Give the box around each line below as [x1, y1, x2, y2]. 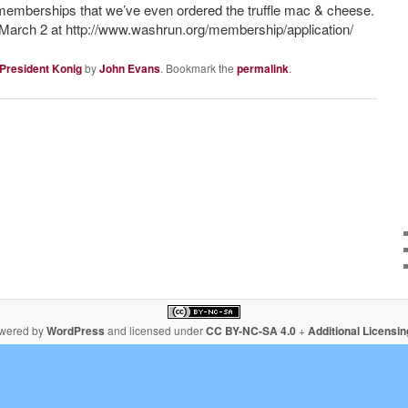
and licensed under [105, 322, 206, 339]
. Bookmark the [160, 60, 237, 76]
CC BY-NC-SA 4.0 [206, 322, 296, 340]
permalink [237, 60, 289, 76]
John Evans [99, 60, 160, 76]
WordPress [46, 322, 105, 340]
